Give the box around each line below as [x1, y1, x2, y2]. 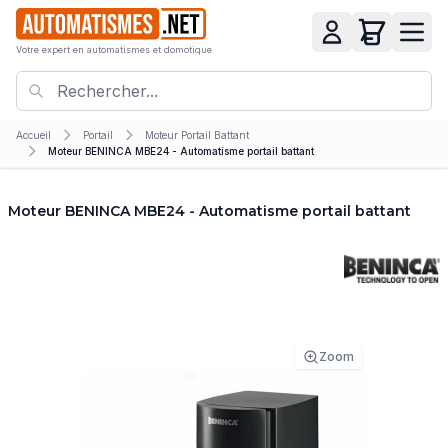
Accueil [16, 128, 51, 141]
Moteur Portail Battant [145, 128, 249, 141]
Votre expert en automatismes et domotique [16, 44, 212, 56]
